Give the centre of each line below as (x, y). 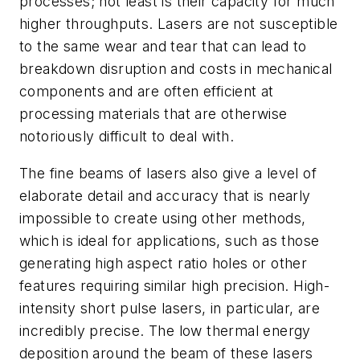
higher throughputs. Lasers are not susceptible (179, 24)
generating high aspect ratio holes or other (164, 264)
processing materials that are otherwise (153, 114)
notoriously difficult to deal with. (127, 137)
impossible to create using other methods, (163, 219)
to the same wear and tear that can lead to (163, 47)
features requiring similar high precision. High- (175, 286)
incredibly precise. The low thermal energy (165, 331)
